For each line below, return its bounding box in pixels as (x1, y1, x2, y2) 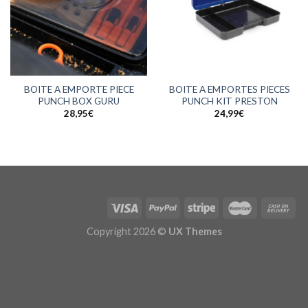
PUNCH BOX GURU (38, 96, 120, 107)
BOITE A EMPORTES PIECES (168, 84, 290, 96)
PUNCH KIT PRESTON (181, 96, 278, 107)
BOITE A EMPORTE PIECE (23, 84, 134, 96)
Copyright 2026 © (86, 225, 168, 238)
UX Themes (168, 225, 222, 238)
